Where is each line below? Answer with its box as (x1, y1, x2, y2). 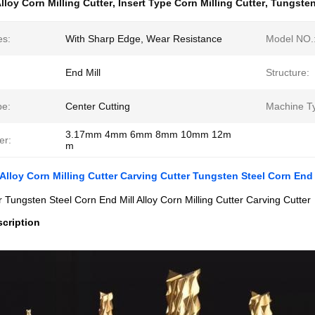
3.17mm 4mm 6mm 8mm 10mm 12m (65, 129, 231, 140)
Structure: (266, 67, 309, 78)
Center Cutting (65, 101, 130, 112)
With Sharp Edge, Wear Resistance (65, 33, 222, 44)
